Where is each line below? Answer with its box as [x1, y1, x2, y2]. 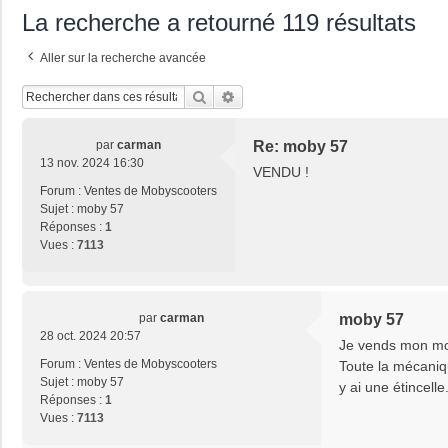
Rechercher [207, 87, 276, 106]
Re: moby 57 [253, 138, 348, 156]
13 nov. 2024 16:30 [40, 156, 144, 171]
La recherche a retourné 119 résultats [22, 9, 416, 37]
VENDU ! [253, 164, 309, 181]
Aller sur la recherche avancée [40, 51, 206, 66]
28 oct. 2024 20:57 [40, 329, 141, 344]
